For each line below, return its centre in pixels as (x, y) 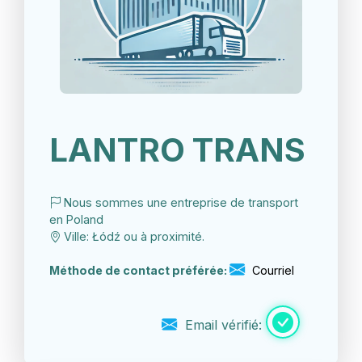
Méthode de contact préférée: (139, 271)
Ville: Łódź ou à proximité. (133, 237)
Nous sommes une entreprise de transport (179, 203)
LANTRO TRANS (177, 150)
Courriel (271, 271)
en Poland (76, 220)
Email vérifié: (223, 325)
